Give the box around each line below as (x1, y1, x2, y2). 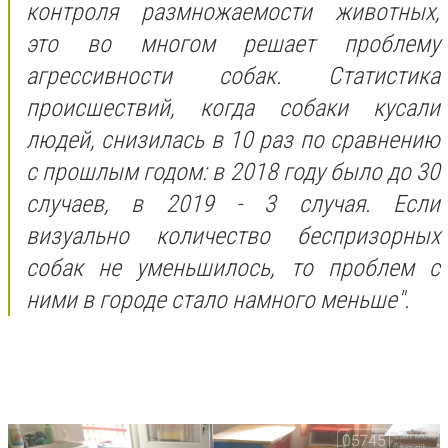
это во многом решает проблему (26, 29, 440, 58)
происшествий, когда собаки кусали (26, 93, 440, 122)
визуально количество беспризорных (26, 221, 440, 250)
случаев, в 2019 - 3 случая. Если (26, 189, 440, 218)
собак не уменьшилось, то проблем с (26, 253, 440, 282)
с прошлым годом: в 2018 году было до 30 (26, 157, 440, 186)
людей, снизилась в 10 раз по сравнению (26, 125, 440, 154)
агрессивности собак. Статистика (26, 61, 440, 90)
